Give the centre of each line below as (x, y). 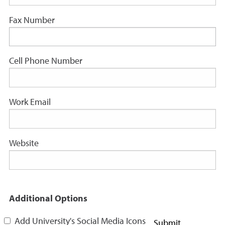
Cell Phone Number (46, 61)
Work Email (30, 102)
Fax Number (32, 21)
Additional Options (48, 199)
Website (24, 144)
